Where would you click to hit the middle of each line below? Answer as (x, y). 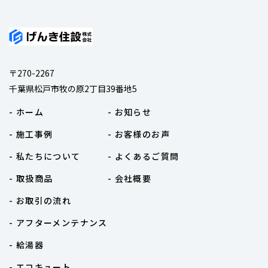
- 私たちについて (45, 156)
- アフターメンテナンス (58, 222)
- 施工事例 (31, 134)
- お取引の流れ (40, 200)
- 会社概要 (130, 178)
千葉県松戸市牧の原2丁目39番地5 (73, 88)
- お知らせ (130, 112)
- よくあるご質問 (143, 156)
